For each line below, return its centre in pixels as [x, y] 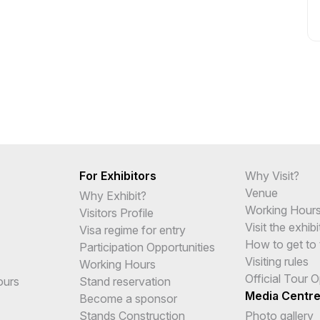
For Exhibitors [117, 175]
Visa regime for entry [132, 230]
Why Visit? [272, 175]
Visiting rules [276, 261]
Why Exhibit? [112, 195]
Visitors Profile [116, 212]
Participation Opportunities [147, 247]
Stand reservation [125, 281]
